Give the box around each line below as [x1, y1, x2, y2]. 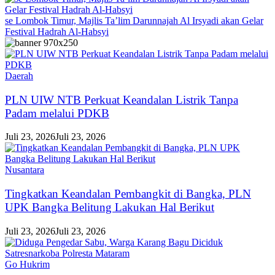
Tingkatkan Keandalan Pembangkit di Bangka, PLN [5, 187, 251, 201]
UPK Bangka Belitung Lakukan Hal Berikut [5, 201, 214, 214]
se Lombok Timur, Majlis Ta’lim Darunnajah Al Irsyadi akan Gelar [5, 15, 263, 26]
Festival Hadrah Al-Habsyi [5, 26, 109, 37]
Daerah [5, 71, 33, 81]
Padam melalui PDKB [5, 106, 109, 120]
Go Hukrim [5, 258, 50, 269]
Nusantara [5, 165, 44, 176]
